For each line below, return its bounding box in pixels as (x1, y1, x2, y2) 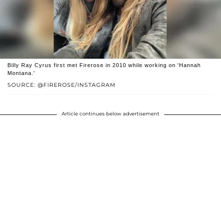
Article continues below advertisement (62, 110, 159, 117)
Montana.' (7, 70, 35, 76)
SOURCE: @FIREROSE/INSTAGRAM (7, 81, 116, 89)
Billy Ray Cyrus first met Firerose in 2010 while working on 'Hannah (7, 62, 201, 69)
